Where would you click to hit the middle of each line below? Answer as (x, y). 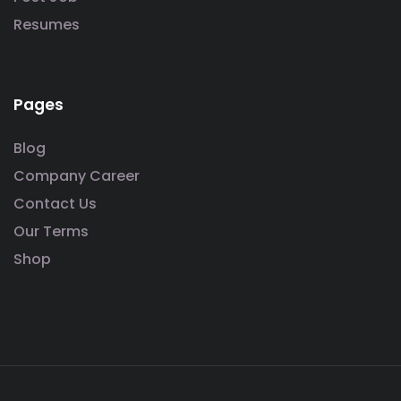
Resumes (47, 24)
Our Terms (51, 231)
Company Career (77, 175)
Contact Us (55, 203)
